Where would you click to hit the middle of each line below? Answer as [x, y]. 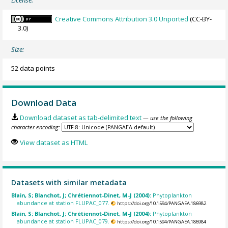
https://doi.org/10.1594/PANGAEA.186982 [161, 204]
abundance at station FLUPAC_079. [63, 221]
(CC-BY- [200, 19]
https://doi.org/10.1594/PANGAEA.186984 [161, 221]
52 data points [33, 68]
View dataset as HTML [53, 142]
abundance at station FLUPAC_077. [63, 203]
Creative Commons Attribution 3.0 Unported [122, 19]
